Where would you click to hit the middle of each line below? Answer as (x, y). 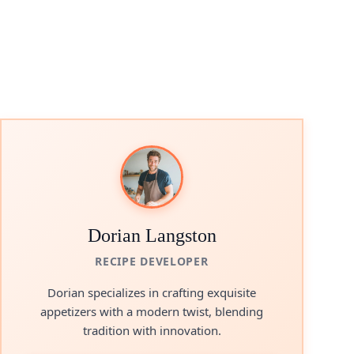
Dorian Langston (152, 235)
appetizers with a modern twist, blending (152, 311)
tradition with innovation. (152, 330)
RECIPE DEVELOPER (152, 261)
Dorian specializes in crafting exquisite (152, 292)
